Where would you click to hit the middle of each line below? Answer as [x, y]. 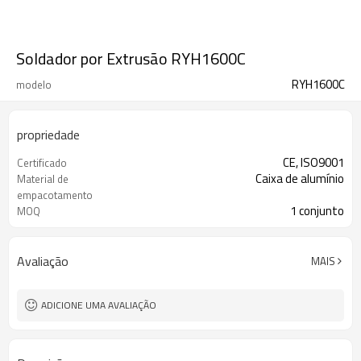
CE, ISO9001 [313, 162]
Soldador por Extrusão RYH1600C [131, 58]
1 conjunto [317, 211]
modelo [34, 85]
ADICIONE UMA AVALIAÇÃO [99, 305]
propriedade [48, 135]
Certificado [42, 163]
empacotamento [55, 195]
